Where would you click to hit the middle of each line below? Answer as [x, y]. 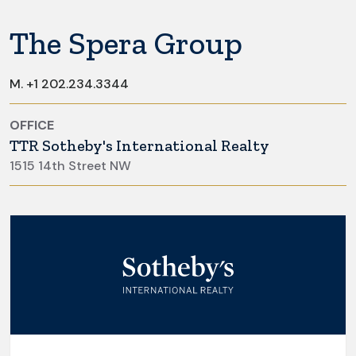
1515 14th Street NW [70, 165]
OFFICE [32, 125]
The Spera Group [126, 43]
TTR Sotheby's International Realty [139, 145]
